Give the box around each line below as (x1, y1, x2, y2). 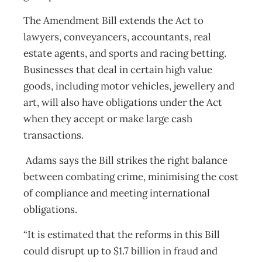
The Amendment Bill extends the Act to (23, 14, 204, 27)
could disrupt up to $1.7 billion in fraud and (23, 244, 218, 257)
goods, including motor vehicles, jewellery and (23, 80, 235, 92)
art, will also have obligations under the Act (23, 96, 222, 109)
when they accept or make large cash (23, 112, 192, 125)
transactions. (23, 129, 84, 142)
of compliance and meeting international (23, 187, 210, 199)
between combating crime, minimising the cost (23, 170, 239, 183)
